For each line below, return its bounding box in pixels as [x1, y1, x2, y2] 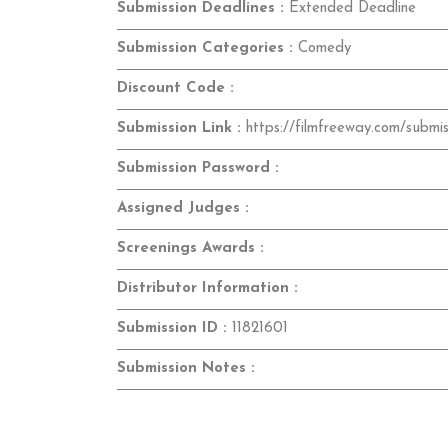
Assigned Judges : [117, 201, 249, 217]
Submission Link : [117, 121, 241, 137]
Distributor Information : [117, 281, 298, 297]
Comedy [293, 41, 351, 57]
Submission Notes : [117, 361, 255, 377]
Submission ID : [117, 321, 227, 337]
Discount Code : [117, 81, 234, 97]
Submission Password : [117, 161, 279, 177]
